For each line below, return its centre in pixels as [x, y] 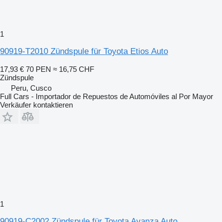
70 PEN [38, 69]
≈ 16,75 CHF [74, 69]
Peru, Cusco [31, 88]
